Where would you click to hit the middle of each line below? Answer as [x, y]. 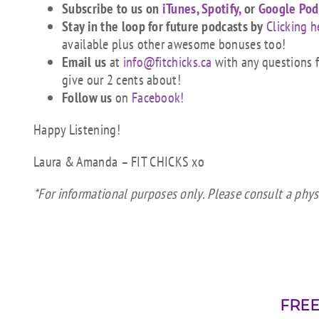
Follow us [87, 97]
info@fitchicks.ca [167, 62]
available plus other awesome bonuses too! [174, 44]
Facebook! [158, 97]
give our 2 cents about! [121, 79]
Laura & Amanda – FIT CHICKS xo [119, 161]
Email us [84, 62]
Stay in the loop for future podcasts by [163, 26]
